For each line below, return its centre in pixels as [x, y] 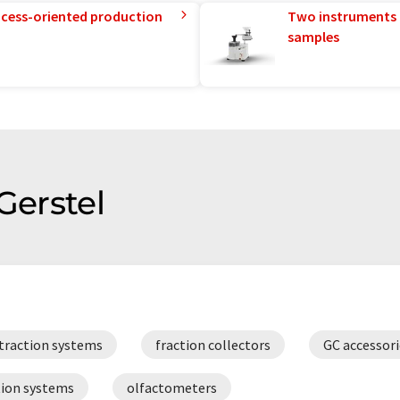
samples [313, 37]
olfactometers [172, 388]
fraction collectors [213, 345]
